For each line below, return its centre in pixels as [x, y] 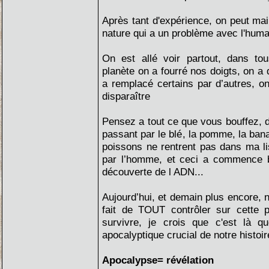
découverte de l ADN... [153, 172]
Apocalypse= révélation [158, 260]
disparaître [126, 96]
